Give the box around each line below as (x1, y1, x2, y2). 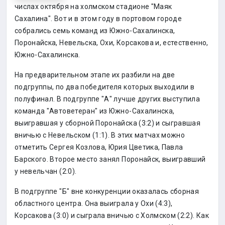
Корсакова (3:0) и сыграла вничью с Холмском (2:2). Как (15, 211, 209, 219)
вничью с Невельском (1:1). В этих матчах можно (15, 131, 185, 139)
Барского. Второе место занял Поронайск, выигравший (15, 155, 206, 163)
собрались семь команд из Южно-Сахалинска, (15, 27, 175, 35)
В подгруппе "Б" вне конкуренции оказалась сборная (15, 187, 199, 195)
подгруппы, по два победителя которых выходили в (15, 83, 195, 91)
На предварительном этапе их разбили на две (15, 71, 175, 79)
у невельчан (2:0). (15, 167, 77, 175)
